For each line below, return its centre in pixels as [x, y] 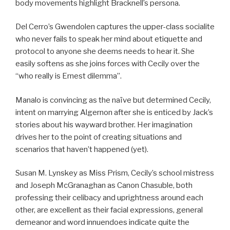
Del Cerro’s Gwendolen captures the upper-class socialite [115, 27]
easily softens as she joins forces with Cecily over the [108, 64]
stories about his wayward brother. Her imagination [104, 124]
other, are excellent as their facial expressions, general [109, 210]
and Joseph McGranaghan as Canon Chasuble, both [104, 186]
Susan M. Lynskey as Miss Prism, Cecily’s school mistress [115, 173]
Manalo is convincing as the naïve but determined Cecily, [113, 100]
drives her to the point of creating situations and [99, 137]
